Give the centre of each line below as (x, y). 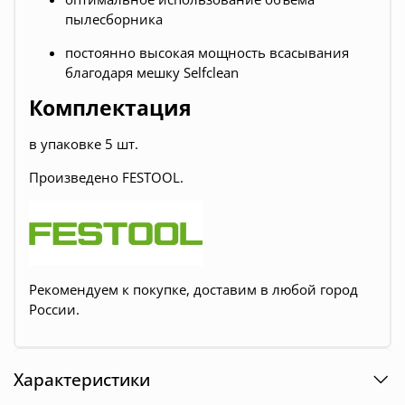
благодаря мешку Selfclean (152, 73)
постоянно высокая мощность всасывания (207, 53)
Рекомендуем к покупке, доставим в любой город (193, 290)
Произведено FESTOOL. (106, 178)
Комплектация (110, 108)
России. (54, 310)
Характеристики (82, 379)
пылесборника (114, 19)
